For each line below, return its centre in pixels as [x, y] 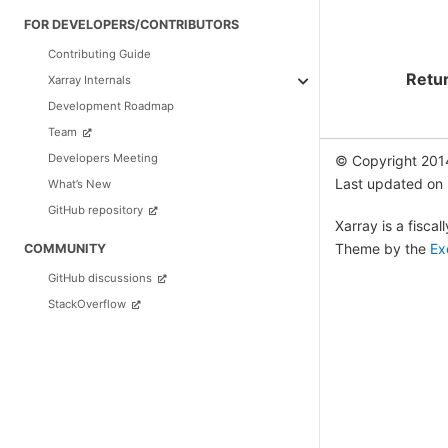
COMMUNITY [65, 248]
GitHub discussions [101, 278]
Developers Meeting [103, 157]
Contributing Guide [99, 53]
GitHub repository [97, 209]
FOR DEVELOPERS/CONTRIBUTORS [131, 24]
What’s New [79, 183]
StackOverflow [88, 304]
